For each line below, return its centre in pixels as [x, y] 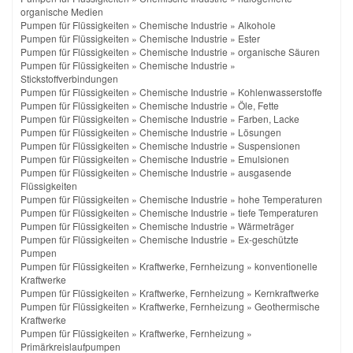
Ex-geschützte [268, 239]
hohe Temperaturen [280, 199]
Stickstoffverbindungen [69, 78]
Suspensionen [269, 145]
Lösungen [260, 132]
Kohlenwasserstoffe [280, 91]
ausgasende [265, 172]
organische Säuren [279, 51]
